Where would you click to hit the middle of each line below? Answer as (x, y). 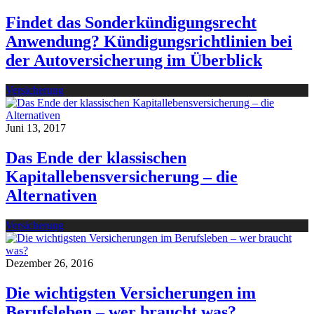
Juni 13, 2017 (36, 128)
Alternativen (51, 195)
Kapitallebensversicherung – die (122, 176)
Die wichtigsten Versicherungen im (131, 293)
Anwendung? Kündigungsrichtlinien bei (149, 41)
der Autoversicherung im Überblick (134, 60)
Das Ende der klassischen (96, 157)
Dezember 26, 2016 (49, 263)
